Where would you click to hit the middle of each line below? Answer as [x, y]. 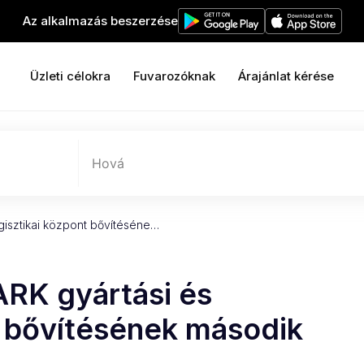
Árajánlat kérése [286, 76]
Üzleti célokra [70, 76]
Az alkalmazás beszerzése [100, 21]
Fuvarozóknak [174, 76]
